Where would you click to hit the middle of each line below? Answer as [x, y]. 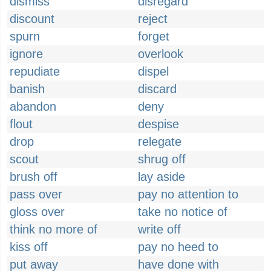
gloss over [37, 212]
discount [32, 19]
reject [153, 19]
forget [154, 36]
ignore [26, 54]
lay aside [162, 177]
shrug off [162, 159]
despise [158, 124]
